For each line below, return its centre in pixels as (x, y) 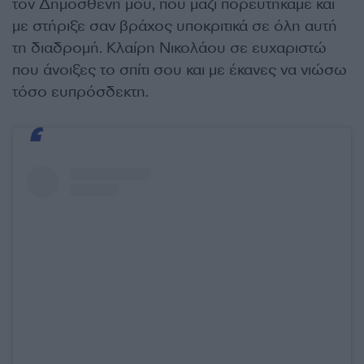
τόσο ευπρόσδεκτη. (82, 92)
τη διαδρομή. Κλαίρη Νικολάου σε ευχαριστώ (169, 48)
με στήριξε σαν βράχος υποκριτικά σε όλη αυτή (175, 26)
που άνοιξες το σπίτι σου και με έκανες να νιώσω (180, 70)
